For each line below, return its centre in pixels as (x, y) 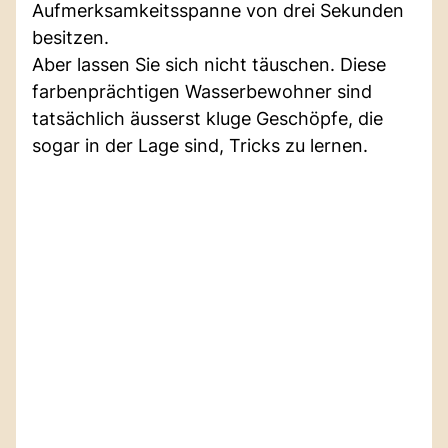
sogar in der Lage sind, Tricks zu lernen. (200, 145)
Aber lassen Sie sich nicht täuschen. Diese (209, 64)
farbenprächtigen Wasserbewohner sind (202, 91)
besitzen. (70, 37)
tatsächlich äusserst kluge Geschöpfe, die (207, 118)
